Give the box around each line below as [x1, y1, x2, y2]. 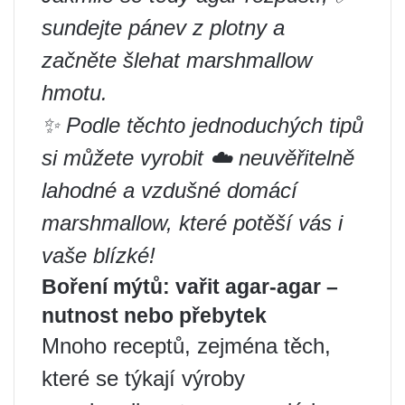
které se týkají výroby [42, 366, 245, 391]
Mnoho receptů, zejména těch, [42, 334, 331, 358]
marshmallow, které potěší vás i [42, 211, 343, 235]
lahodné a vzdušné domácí [42, 178, 297, 202]
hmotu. [42, 80, 108, 105]
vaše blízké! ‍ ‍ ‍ [42, 243, 174, 268]
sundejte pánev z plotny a [42, 15, 285, 40]
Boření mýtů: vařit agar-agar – [42, 275, 338, 298]
